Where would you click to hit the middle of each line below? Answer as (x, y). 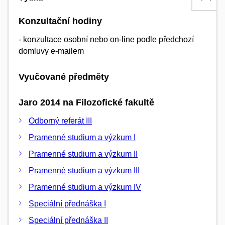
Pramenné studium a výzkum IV (85, 187)
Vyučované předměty (64, 77)
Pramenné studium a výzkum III (84, 170)
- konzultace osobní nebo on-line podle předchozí (106, 40)
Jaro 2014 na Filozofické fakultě (86, 103)
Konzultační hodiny (60, 21)
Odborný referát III (60, 121)
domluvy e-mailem (51, 51)
